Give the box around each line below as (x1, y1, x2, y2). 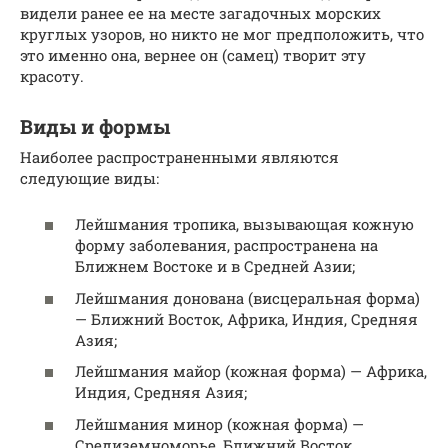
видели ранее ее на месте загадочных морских (20, 2, 381, 23)
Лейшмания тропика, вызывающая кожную (75, 214, 414, 235)
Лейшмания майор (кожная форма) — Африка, (75, 361, 427, 382)
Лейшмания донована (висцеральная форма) (75, 287, 420, 308)
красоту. (20, 65, 84, 86)
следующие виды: (20, 167, 159, 188)
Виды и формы (20, 114, 170, 139)
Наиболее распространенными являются (20, 146, 339, 167)
